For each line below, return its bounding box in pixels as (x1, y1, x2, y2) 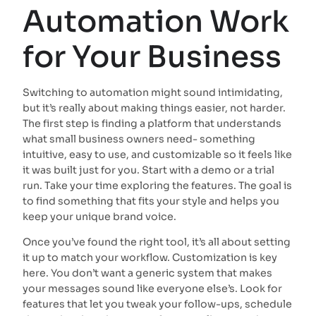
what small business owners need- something (23, 133, 255, 146)
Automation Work (23, 2, 289, 40)
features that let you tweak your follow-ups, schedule (23, 298, 292, 311)
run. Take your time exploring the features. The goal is (23, 179, 292, 193)
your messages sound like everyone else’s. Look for (23, 282, 282, 296)
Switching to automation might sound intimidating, (23, 86, 283, 99)
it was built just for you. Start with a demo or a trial (23, 164, 274, 177)
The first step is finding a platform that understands (23, 117, 281, 130)
